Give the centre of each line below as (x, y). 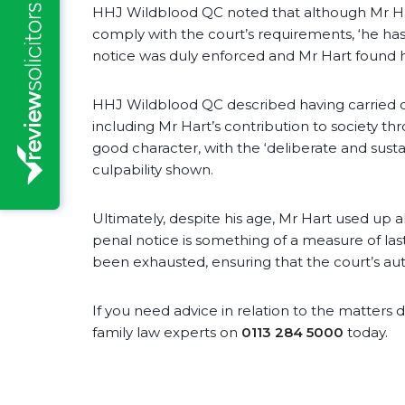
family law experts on (167, 333)
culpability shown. (153, 170)
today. (366, 333)
